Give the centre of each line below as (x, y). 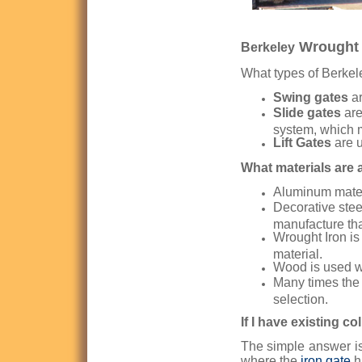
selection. (300, 299)
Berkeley (267, 48)
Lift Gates (302, 143)
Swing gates (310, 98)
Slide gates (308, 113)
